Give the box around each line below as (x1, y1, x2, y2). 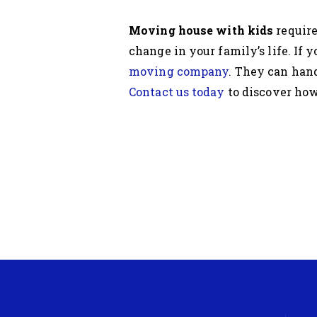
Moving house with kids (129, 22, 274, 38)
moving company (129, 63, 229, 79)
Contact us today (129, 83, 225, 99)
